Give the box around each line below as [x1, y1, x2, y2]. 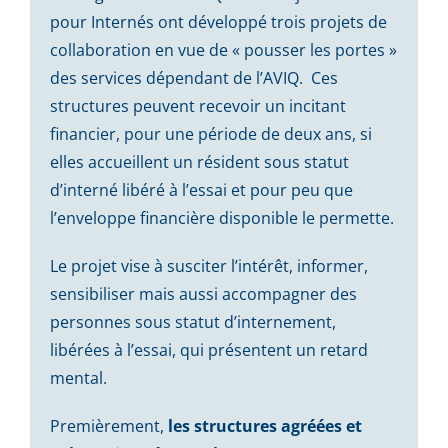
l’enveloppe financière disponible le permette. [49, 206, 394, 229]
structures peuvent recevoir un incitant [49, 94, 346, 117]
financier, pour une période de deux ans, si [49, 122, 372, 145]
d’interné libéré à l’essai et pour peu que [49, 178, 353, 201]
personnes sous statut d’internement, [49, 310, 336, 333]
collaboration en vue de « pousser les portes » [49, 38, 397, 61]
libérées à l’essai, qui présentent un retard [49, 338, 368, 361]
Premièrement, [49, 414, 168, 437]
